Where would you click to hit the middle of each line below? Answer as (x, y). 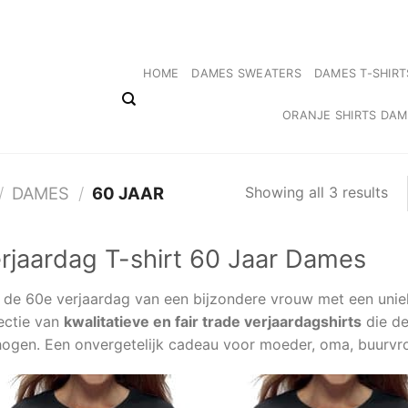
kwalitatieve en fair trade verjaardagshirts (213, 321)
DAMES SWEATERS (246, 74)
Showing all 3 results (316, 192)
